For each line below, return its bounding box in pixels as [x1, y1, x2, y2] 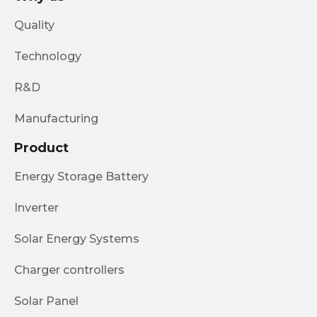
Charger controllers [14, 263, 125, 277]
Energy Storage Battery [14, 170, 149, 184]
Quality [14, 18, 54, 33]
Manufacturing [14, 112, 98, 126]
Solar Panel [14, 294, 79, 309]
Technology [14, 50, 81, 64]
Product [14, 140, 69, 156]
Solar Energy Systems [14, 232, 139, 246]
